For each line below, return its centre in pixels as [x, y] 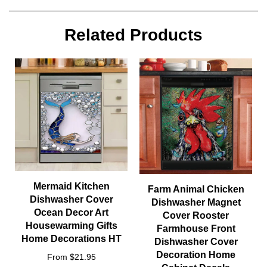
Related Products [133, 35]
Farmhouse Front [196, 229]
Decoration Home [196, 255]
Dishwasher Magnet [196, 203]
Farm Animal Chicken [196, 190]
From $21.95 [71, 257]
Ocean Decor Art [71, 212]
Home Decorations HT [71, 239]
